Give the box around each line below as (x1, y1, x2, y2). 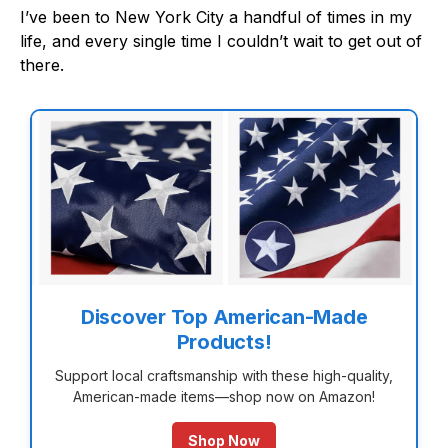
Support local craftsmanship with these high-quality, (55, 367, 393, 385)
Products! (176, 330, 272, 355)
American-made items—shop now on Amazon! (73, 388, 375, 406)
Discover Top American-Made (80, 305, 368, 330)
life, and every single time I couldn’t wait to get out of (20, 30, 422, 51)
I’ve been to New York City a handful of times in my (20, 6, 412, 27)
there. (20, 54, 64, 75)
